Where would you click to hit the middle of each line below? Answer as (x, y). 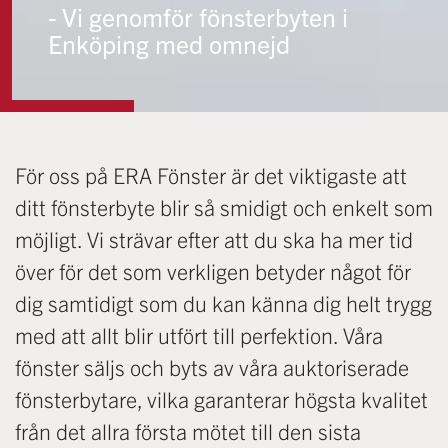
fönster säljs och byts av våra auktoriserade (212, 367)
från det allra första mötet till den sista (188, 431)
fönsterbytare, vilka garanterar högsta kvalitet (221, 399)
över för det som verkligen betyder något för (213, 271)
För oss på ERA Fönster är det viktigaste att (211, 175)
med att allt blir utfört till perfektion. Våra (199, 335)
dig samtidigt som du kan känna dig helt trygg (223, 303)
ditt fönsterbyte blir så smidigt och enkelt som (224, 207)
